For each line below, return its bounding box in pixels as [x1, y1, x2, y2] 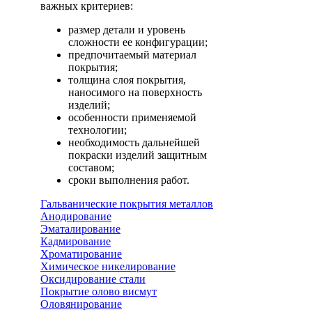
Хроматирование [40, 247, 122, 260]
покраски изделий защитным [68, 148, 207, 161]
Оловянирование [40, 297, 122, 310]
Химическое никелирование [40, 260, 175, 272]
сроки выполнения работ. [68, 173, 189, 186]
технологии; [68, 123, 127, 136]
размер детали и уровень [68, 23, 185, 36]
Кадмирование [40, 235, 111, 247]
